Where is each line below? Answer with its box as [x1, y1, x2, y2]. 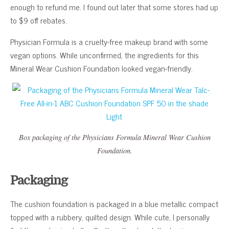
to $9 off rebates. [10, 13, 67, 27]
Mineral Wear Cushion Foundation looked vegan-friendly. [10, 61, 193, 75]
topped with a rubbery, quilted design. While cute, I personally [10, 210, 210, 223]
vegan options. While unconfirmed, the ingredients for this [10, 48, 199, 61]
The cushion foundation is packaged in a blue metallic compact [10, 196, 218, 210]
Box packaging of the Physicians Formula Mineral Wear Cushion [18, 132, 211, 142]
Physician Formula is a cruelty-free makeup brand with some [10, 34, 208, 48]
